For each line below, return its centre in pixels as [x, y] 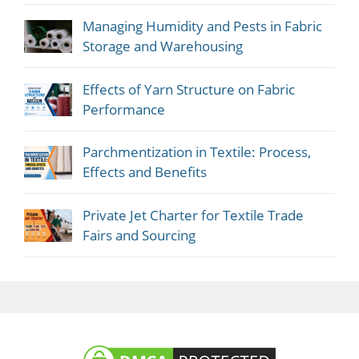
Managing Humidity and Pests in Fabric [202, 26]
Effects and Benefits [144, 172]
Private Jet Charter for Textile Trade [193, 215]
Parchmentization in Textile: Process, [196, 152]
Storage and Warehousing [162, 46]
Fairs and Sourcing [139, 235]
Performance [123, 109]
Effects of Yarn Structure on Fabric [188, 89]
